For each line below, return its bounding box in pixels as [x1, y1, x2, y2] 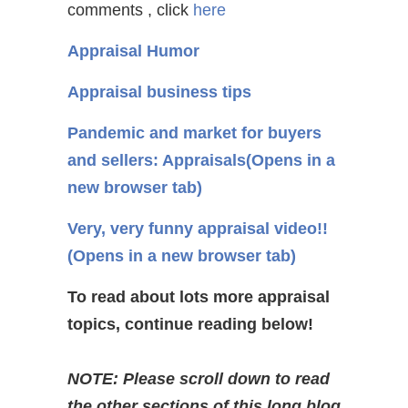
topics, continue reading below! [67, 315, 313, 333]
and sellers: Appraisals [67, 151, 246, 169]
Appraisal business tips [67, 83, 251, 101]
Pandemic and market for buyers [67, 124, 321, 142]
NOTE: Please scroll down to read [67, 370, 330, 388]
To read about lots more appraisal [67, 288, 330, 306]
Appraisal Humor [67, 42, 199, 60]
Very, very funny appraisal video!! [67, 219, 328, 238]
